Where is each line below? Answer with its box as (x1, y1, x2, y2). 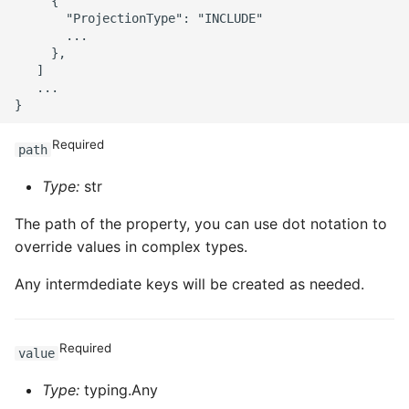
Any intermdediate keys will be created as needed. (15, 275, 364, 293)
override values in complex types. (15, 237, 247, 256)
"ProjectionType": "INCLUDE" (15, 10, 263, 26)
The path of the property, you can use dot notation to (15, 215, 387, 233)
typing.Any (79, 381, 158, 399)
